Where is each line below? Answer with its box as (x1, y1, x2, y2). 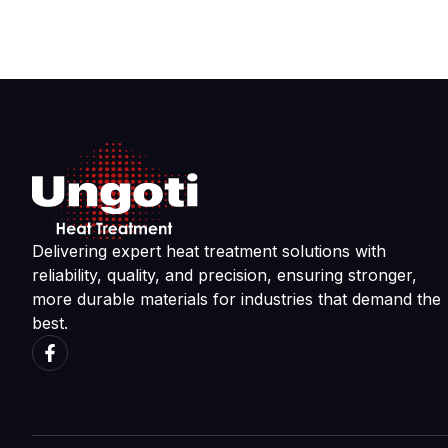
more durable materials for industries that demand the (32, 288, 441, 309)
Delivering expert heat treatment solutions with (32, 240, 386, 261)
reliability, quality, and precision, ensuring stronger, (32, 264, 417, 285)
